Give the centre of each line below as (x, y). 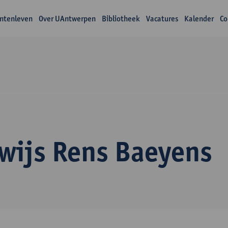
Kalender (199, 19)
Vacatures (162, 19)
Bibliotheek (121, 19)
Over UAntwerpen (67, 19)
